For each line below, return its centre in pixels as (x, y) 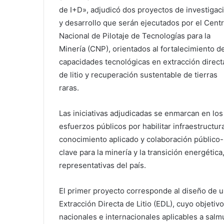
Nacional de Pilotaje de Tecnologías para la (135, 36)
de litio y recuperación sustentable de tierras (138, 75)
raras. (69, 88)
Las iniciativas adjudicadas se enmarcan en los (141, 113)
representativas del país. (102, 165)
